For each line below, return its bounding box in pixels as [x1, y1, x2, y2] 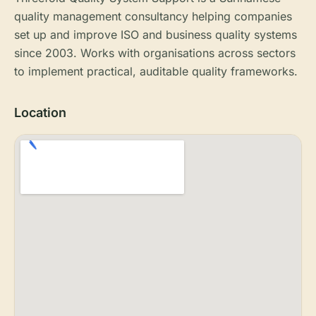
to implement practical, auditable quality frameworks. [14, 64, 298, 78]
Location [14, 105, 66, 120]
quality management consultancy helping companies [14, 9, 292, 23]
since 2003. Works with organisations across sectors [14, 46, 296, 60]
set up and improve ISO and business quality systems [14, 28, 297, 42]
